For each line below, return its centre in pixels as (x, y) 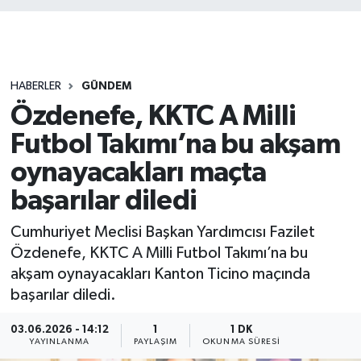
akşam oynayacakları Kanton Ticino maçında (160, 274)
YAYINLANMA (60, 342)
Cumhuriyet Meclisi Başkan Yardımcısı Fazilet (162, 232)
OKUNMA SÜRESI (242, 342)
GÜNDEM (106, 87)
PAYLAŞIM (156, 342)
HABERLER (35, 87)
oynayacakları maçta (138, 172)
